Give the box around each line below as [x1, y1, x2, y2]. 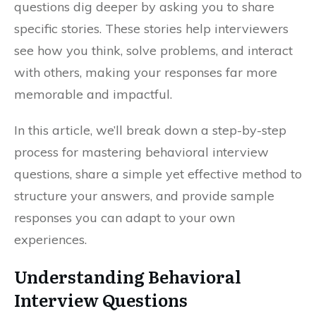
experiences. [14, 231, 87, 248]
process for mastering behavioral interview [14, 144, 269, 160]
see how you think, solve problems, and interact [14, 42, 293, 59]
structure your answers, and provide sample [14, 188, 274, 204]
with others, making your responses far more [14, 64, 277, 80]
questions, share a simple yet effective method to [14, 166, 302, 182]
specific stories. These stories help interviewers [14, 20, 288, 37]
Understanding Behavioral [14, 264, 241, 288]
